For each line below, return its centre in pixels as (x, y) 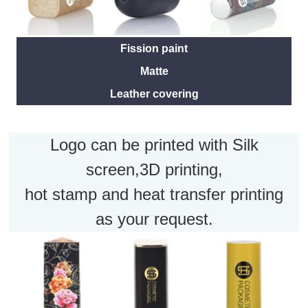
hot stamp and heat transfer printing (154, 195)
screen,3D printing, (154, 170)
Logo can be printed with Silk (154, 145)
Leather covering (154, 94)
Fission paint (154, 49)
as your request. (154, 219)
